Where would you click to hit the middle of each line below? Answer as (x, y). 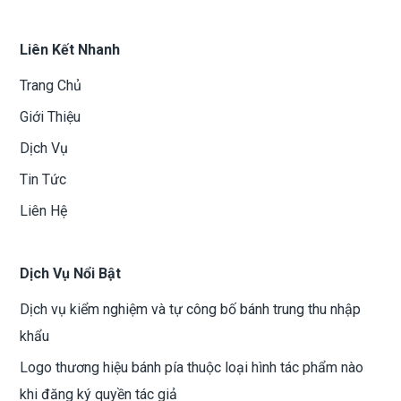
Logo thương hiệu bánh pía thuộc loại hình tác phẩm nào (192, 368)
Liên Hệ (44, 211)
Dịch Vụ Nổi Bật (71, 274)
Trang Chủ (51, 86)
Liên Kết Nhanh (70, 50)
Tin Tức (43, 180)
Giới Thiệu (51, 117)
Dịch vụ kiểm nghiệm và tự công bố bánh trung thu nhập (191, 310)
